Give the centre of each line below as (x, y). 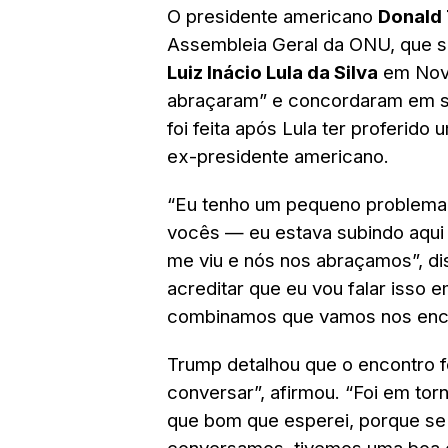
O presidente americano (272, 16)
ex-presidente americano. (278, 156)
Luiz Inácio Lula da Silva (272, 72)
